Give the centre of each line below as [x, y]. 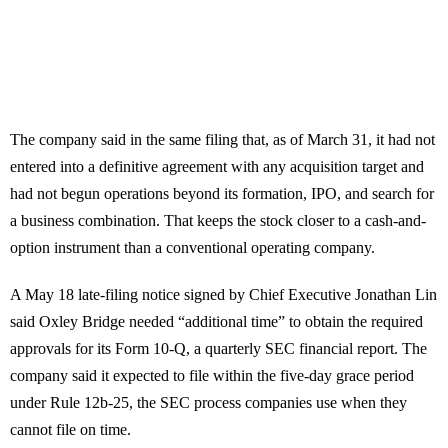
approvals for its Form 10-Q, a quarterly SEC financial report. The [218, 349]
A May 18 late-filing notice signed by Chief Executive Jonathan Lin [223, 295]
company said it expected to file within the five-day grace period [212, 376]
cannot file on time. [70, 430]
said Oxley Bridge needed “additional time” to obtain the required [216, 322]
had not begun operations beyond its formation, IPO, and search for [222, 194]
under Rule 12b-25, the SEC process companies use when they [208, 403]
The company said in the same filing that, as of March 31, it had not [222, 140]
